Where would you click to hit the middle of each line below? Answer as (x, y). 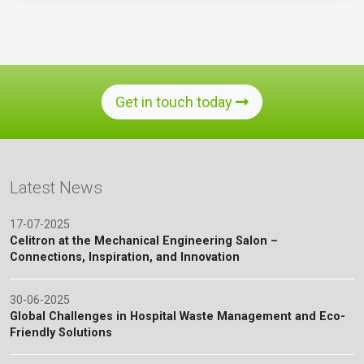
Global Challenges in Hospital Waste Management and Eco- (178, 317)
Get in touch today (175, 102)
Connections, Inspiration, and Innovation (125, 258)
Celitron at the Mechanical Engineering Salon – (144, 241)
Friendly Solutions (61, 333)
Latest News (56, 188)
